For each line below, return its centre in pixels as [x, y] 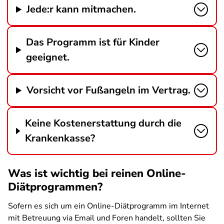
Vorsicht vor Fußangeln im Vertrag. [109, 90]
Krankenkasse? [60, 138]
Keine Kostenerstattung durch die [103, 123]
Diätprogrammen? [55, 187]
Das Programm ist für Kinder [93, 42]
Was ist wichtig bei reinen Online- [97, 173]
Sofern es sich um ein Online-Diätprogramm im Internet [108, 206]
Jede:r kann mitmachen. [81, 9]
